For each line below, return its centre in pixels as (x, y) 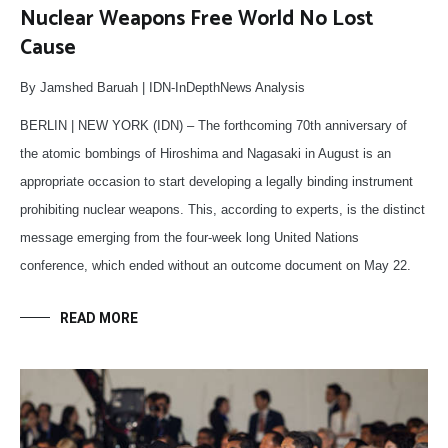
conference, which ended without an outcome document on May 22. (215, 266)
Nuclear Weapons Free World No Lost (197, 19)
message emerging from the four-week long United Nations (189, 238)
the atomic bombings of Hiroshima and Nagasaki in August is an (205, 154)
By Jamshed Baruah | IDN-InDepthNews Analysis (162, 88)
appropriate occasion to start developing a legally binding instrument (216, 182)
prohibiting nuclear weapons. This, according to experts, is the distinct (222, 210)
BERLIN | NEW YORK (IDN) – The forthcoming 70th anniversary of (213, 126)
